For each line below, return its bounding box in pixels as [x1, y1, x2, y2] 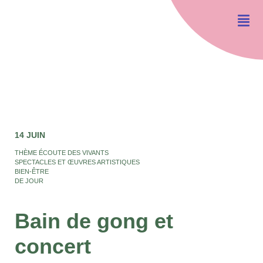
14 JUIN [15, 130, 45, 140]
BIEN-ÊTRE [15, 167, 49, 175]
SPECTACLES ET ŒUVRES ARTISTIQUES [15, 158, 140, 166]
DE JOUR [15, 177, 43, 184]
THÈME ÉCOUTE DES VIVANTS [15, 149, 109, 156]
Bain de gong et [15, 209, 173, 234]
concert [15, 234, 91, 259]
